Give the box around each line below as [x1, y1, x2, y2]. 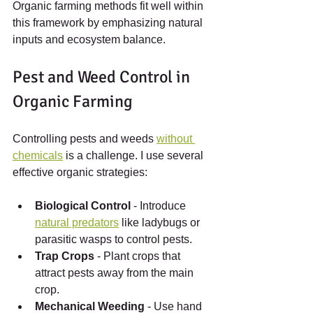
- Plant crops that [94, 249, 183, 262]
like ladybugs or [119, 216, 203, 228]
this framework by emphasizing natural [13, 16, 205, 29]
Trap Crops [35, 249, 94, 262]
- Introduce [131, 199, 189, 212]
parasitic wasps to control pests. [35, 233, 192, 245]
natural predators [35, 216, 119, 228]
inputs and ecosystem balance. [13, 33, 166, 45]
